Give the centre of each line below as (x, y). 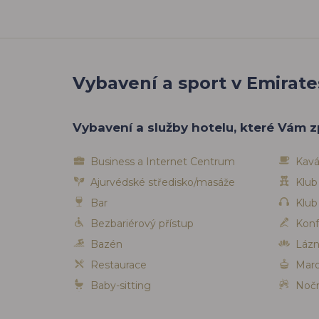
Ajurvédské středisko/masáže (163, 183)
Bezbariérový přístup (142, 224)
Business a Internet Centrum (163, 162)
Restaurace (119, 265)
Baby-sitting (121, 286)
